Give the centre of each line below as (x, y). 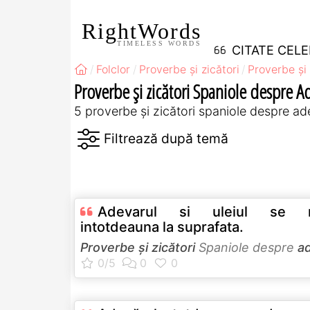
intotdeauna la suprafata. (162, 227)
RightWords (142, 31)
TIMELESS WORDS (159, 43)
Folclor (113, 69)
